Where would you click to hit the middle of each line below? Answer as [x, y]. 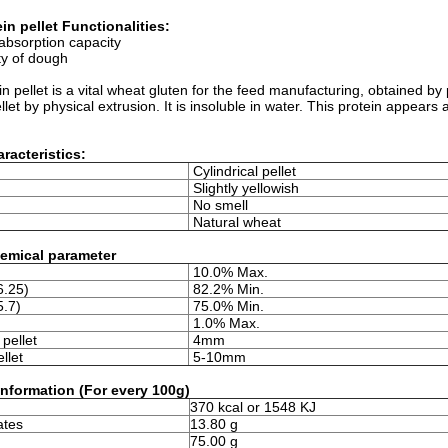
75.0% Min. [226, 306]
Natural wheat [237, 222]
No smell [218, 205]
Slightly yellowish [244, 188]
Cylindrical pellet [242, 171]
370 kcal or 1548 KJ [253, 407]
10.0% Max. [228, 272]
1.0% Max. [224, 323]
